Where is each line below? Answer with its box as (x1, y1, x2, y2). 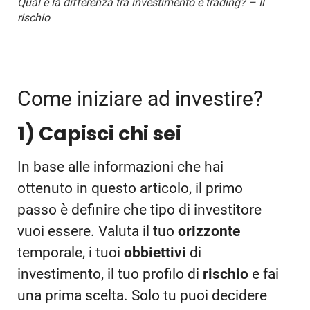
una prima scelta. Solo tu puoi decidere (17, 287, 267, 304)
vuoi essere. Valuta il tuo (17, 223, 178, 240)
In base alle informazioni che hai (17, 158, 224, 176)
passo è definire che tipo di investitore (17, 201, 262, 219)
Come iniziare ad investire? (17, 86, 263, 111)
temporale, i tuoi (17, 244, 124, 262)
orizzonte (178, 223, 240, 240)
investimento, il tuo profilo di (17, 266, 203, 283)
